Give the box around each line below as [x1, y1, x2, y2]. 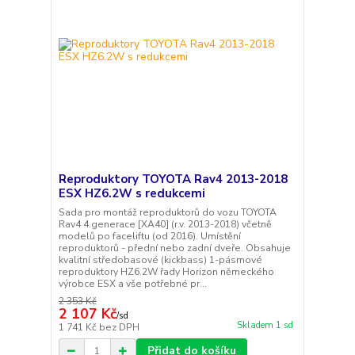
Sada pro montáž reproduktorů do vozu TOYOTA [58, 206, 277, 219]
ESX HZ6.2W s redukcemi [58, 185, 205, 201]
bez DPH [98, 321, 139, 334]
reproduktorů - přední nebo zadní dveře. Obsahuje [58, 242, 291, 254]
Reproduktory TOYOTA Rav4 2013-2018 [58, 171, 288, 187]
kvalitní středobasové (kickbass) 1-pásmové [58, 254, 262, 266]
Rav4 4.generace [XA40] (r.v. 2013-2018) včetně [58, 218, 272, 231]
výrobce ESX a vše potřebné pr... [58, 277, 207, 290]
